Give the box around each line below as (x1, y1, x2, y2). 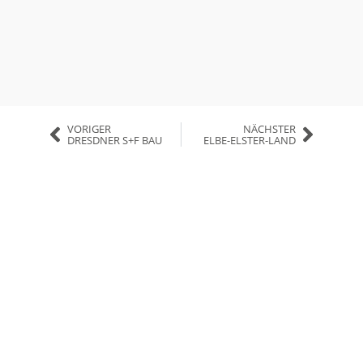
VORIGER (66, 122, 111, 137)
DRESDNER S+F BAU (66, 133, 162, 148)
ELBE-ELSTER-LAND (203, 133, 297, 148)
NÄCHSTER (243, 122, 297, 137)
